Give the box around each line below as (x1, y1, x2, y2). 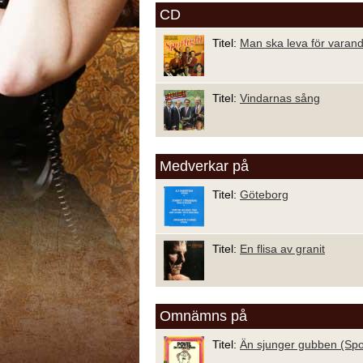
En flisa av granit (240, 241, 325, 255)
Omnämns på (160, 307, 247, 324)
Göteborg (240, 187, 288, 201)
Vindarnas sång (240, 91, 320, 105)
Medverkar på (160, 157, 249, 174)
